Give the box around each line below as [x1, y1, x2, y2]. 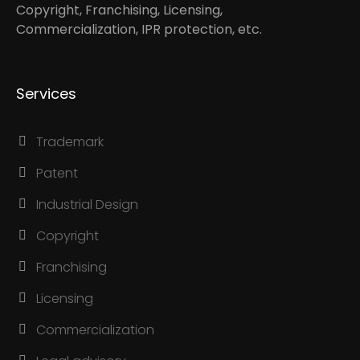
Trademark [36, 133, 104, 151]
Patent [36, 164, 79, 182]
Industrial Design [36, 195, 139, 214]
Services [16, 84, 77, 104]
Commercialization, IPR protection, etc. [16, 20, 263, 39]
